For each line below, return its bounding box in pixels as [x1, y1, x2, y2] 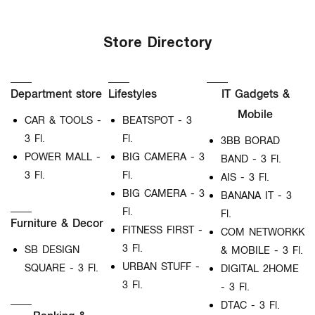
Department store [11, 83, 102, 103]
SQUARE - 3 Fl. [25, 258, 98, 276]
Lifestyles [108, 83, 157, 103]
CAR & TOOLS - [25, 110, 101, 129]
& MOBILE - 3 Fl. [220, 240, 303, 259]
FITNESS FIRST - [122, 220, 203, 238]
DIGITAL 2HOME [220, 259, 299, 277]
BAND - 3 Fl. [220, 149, 281, 167]
